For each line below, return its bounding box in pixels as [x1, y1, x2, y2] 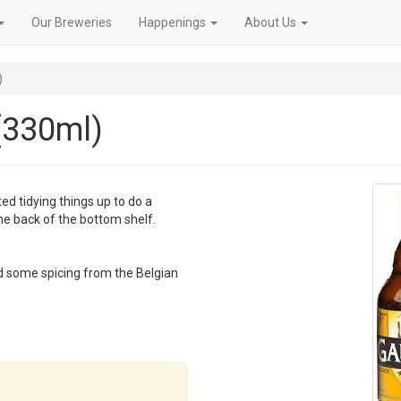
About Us [244, 15, 299, 30]
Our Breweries [31, 15, 112, 30]
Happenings [139, 15, 209, 30]
